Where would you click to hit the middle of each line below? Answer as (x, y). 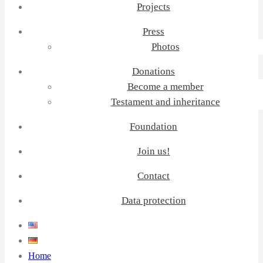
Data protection (154, 200)
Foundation (154, 127)
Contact (154, 176)
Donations (154, 71)
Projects (154, 7)
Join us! (154, 151)
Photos (165, 47)
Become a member (165, 87)
